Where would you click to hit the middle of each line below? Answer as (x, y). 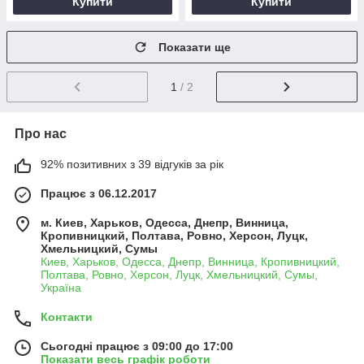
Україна (61, 287)
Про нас (41, 133)
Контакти (67, 316)
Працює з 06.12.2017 (99, 193)
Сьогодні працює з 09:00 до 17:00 (137, 346)
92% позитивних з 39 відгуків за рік (132, 164)
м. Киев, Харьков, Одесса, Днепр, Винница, (165, 222)
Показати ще (195, 47)
